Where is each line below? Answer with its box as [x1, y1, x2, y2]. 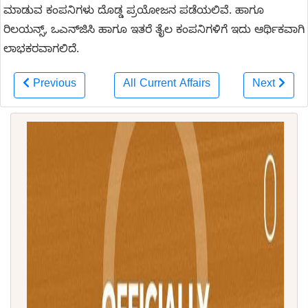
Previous [33, 77, 76, 93]
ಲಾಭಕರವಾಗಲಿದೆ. [3, 43, 79, 58]
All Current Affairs [122, 77, 210, 93]
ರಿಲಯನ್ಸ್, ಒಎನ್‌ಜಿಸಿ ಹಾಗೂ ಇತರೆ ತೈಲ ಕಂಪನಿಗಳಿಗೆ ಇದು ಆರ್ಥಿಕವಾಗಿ [3, 23, 305, 39]
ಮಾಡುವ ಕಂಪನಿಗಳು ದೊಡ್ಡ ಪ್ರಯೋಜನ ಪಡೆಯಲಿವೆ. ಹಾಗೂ [3, 4, 267, 20]
